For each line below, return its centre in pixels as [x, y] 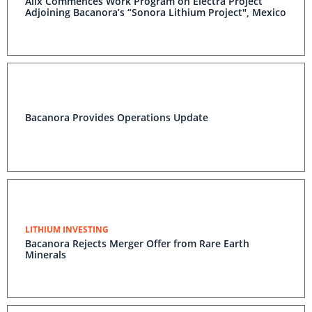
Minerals [46, 255]
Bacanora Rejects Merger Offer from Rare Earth [137, 243]
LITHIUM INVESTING [67, 229]
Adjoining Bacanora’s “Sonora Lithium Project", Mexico [156, 12]
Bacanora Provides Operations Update [117, 117]
